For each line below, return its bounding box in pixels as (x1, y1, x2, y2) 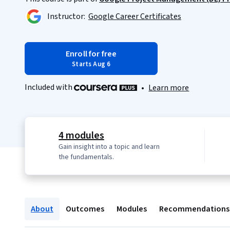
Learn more (148, 82, 189, 94)
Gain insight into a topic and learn (59, 142, 160, 152)
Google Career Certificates (88, 11, 181, 22)
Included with (25, 82, 74, 93)
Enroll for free (66, 48, 117, 60)
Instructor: (47, 11, 87, 22)
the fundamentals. (59, 152, 114, 163)
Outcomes (66, 203, 104, 215)
